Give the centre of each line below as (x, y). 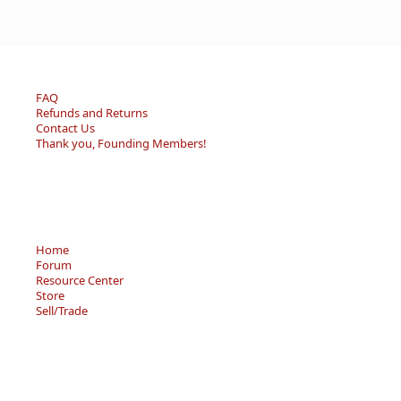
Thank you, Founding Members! (121, 144)
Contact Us (65, 128)
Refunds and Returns (92, 113)
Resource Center (80, 281)
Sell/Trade (62, 311)
